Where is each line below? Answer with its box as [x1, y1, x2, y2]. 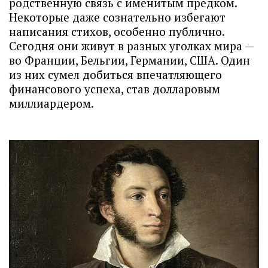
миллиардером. [9, 96, 94, 111]
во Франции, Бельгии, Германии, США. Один [9, 53, 250, 68]
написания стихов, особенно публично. [9, 24, 224, 39]
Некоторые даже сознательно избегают [9, 10, 226, 25]
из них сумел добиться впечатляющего [9, 67, 222, 82]
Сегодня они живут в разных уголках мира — [9, 38, 254, 53]
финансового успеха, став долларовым [9, 81, 220, 96]
